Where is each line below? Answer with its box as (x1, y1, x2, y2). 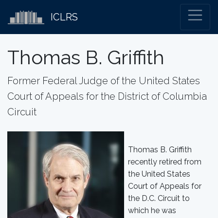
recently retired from (128, 157, 201, 166)
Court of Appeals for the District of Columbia (7, 91, 207, 102)
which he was (128, 206, 176, 215)
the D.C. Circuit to (128, 194, 190, 203)
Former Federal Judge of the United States (7, 75, 200, 87)
